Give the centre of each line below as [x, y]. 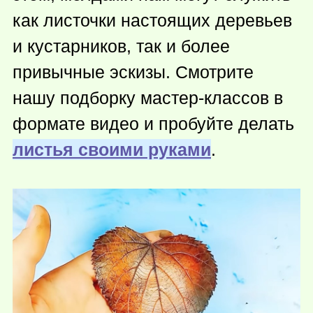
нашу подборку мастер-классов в [148, 97]
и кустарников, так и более [121, 46]
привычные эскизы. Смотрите [133, 72]
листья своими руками [112, 149]
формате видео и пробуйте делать [153, 123]
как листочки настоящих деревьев [152, 20]
